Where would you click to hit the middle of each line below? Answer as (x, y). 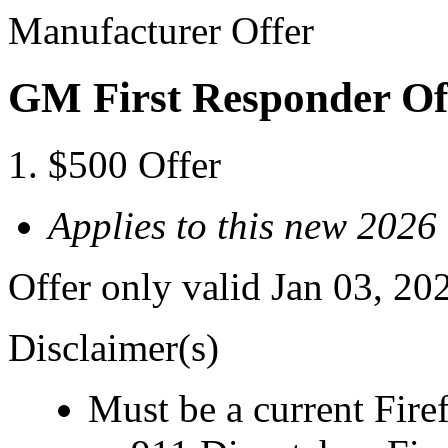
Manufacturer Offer (161, 30)
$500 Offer (134, 164)
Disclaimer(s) (113, 347)
